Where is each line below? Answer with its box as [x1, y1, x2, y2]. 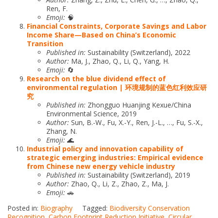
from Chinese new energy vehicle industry [27, 161, 175, 171]
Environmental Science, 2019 [46, 109, 137, 118]
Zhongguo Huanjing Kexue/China [86, 100, 191, 109]
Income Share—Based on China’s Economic [27, 30, 176, 39]
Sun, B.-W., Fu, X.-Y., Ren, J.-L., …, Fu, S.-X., [69, 117, 203, 127]
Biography [40, 203, 73, 213]
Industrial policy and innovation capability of [27, 144, 183, 153]
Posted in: [7, 203, 40, 213]
